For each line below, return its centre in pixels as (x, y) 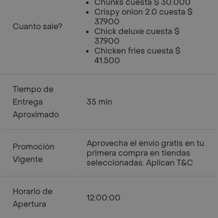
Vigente (28, 159)
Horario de (33, 191)
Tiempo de (33, 89)
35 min (100, 102)
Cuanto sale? (37, 27)
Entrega (28, 102)
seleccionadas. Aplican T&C (140, 163)
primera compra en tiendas (138, 153)
